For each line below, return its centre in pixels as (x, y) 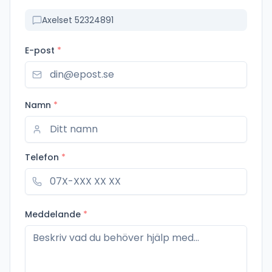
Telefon (42, 157)
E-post (40, 50)
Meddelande (53, 214)
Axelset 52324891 (78, 20)
